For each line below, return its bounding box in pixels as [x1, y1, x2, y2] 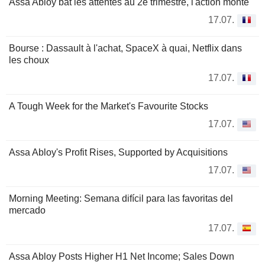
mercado [9, 205, 46, 216]
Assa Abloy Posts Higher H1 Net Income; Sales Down [9, 251, 234, 262]
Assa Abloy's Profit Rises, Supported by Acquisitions [9, 147, 228, 158]
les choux [9, 55, 49, 66]
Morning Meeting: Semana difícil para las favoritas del [9, 193, 233, 204]
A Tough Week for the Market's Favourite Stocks [9, 101, 208, 112]
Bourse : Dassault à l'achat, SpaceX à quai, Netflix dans [9, 43, 242, 54]
